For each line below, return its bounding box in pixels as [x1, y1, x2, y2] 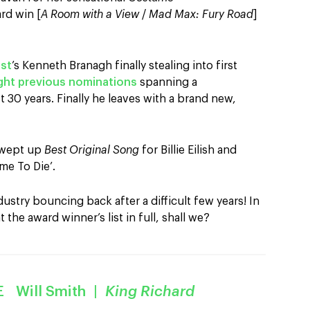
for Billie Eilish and [139, 145, 237, 156]
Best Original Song [44, 145, 139, 156]
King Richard [105, 284, 194, 299]
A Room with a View [41, 9, 139, 20]
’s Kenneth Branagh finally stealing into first [12, 60, 237, 71]
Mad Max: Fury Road [149, 9, 253, 20]
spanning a [137, 77, 197, 88]
